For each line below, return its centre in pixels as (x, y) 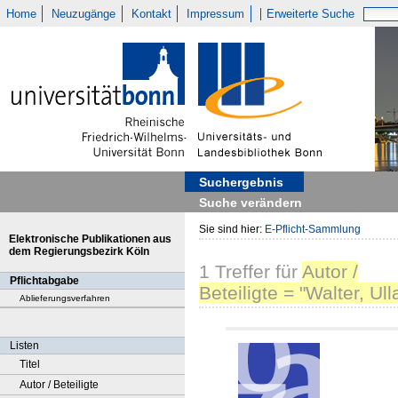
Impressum (216, 14)
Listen (24, 346)
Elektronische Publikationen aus (90, 239)
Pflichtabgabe (44, 281)
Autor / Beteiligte (59, 385)
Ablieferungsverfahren (65, 298)
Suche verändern (251, 203)
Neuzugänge (84, 14)
